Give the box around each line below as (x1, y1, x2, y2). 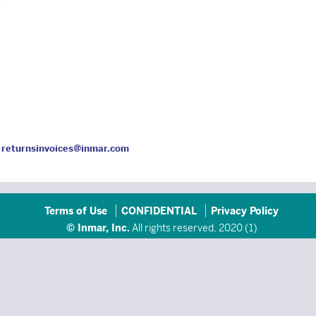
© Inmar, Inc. (66, 221, 130, 234)
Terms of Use (44, 204, 108, 217)
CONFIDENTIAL (121, 204, 197, 217)
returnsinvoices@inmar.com (1, 142, 129, 154)
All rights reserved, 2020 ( (130, 221, 250, 234)
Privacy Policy (211, 204, 279, 217)
